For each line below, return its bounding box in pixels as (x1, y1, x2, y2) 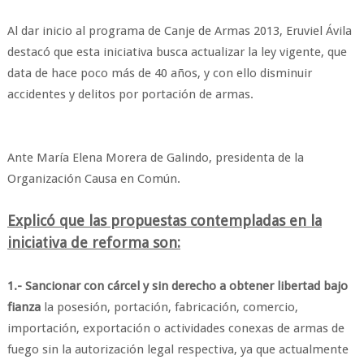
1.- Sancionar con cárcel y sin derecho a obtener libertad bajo (6, 279, 348, 293)
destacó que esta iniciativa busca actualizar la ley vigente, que (6, 45, 347, 59)
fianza (6, 300, 41, 314)
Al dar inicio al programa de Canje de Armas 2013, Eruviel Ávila (6, 24, 352, 38)
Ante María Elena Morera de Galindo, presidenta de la (6, 150, 304, 165)
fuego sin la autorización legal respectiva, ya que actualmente (6, 342, 349, 357)
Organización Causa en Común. (6, 171, 180, 186)
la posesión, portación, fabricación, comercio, (40, 300, 298, 314)
